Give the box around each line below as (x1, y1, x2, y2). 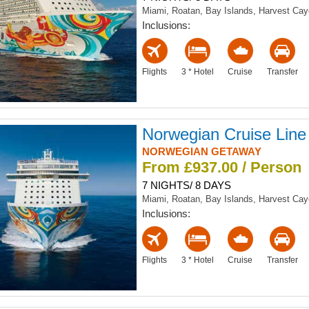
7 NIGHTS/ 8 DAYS (141, 179, 231, 192)
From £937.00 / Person (141, 159, 301, 177)
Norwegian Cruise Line (141, 125, 306, 144)
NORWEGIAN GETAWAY (141, 146, 261, 158)
